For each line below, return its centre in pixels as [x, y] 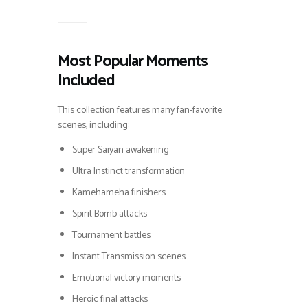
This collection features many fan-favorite [140, 110]
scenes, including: [93, 125]
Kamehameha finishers [119, 192]
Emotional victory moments [126, 278]
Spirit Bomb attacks [110, 214]
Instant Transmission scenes [129, 256]
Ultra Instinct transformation [129, 171]
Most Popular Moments [133, 61]
